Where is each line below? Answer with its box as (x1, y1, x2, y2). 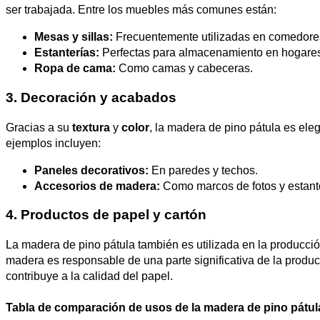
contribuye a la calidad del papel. (6, 270, 173, 283)
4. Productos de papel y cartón (6, 207, 206, 223)
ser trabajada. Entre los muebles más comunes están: (6, 3, 276, 16)
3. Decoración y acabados (6, 89, 176, 105)
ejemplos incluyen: (6, 136, 101, 149)
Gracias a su (6, 121, 72, 134)
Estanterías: (34, 46, 99, 59)
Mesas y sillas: (34, 30, 113, 43)
